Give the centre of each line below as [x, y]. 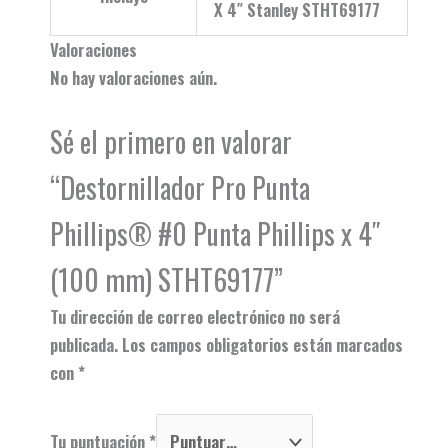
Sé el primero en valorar [171, 142]
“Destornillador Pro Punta [180, 188]
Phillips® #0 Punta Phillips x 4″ [215, 234]
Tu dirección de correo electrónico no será [195, 317]
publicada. [84, 345]
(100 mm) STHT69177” [166, 280]
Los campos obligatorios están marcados [262, 345]
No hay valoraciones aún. [133, 77]
